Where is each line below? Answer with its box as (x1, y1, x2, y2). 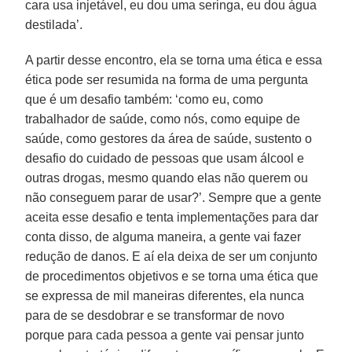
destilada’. (25, 17, 83, 31)
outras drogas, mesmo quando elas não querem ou (25, 170, 309, 185)
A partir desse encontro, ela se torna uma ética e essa (25, 53, 323, 67)
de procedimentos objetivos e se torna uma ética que (25, 269, 319, 283)
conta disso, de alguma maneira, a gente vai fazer (25, 229, 302, 244)
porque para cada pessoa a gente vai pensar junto (25, 328, 305, 342)
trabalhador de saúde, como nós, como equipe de (25, 112, 301, 126)
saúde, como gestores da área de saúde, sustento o (25, 131, 313, 145)
